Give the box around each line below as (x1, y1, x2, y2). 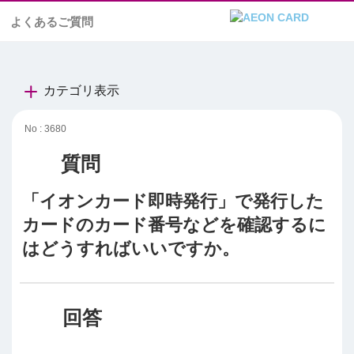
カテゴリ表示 (43, 84, 119, 97)
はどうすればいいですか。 (22, 238, 239, 258)
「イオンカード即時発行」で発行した (22, 190, 324, 211)
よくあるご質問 (10, 15, 93, 28)
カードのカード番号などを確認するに (22, 214, 326, 235)
